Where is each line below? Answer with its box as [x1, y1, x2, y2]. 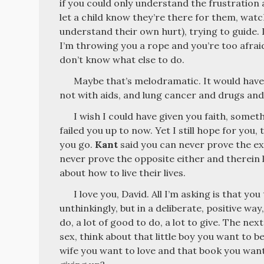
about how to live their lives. [60, 166, 186, 179]
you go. [60, 138, 95, 150]
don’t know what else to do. [60, 53, 185, 65]
